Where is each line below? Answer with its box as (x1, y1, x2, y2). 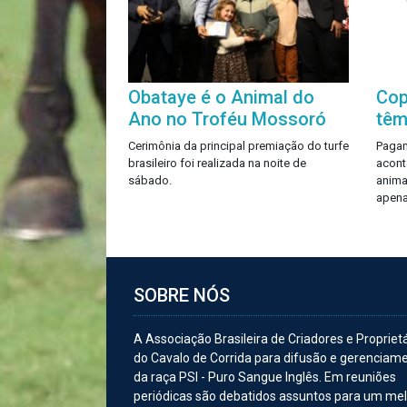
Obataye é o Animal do (128, 85, 314, 108)
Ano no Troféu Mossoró (128, 107, 326, 130)
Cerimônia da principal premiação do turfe (128, 138, 349, 153)
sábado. (128, 173, 172, 187)
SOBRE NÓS (134, 284, 230, 307)
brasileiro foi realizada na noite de (128, 155, 306, 170)
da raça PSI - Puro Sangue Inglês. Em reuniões (134, 370, 396, 385)
